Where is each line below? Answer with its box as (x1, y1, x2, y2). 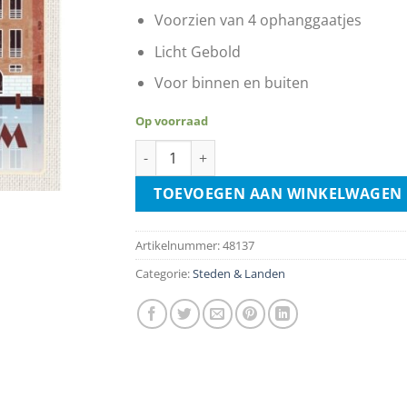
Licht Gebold (154, 41, 241, 62)
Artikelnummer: (135, 236, 223, 253)
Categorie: (135, 264, 193, 282)
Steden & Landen (193, 264, 285, 282)
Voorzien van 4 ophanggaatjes (154, 10, 362, 31)
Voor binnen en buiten (154, 73, 309, 94)
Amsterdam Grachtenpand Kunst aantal (134, 140, 384, 158)
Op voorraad (135, 113, 208, 130)
